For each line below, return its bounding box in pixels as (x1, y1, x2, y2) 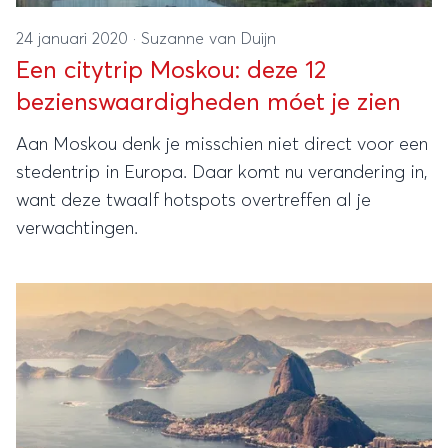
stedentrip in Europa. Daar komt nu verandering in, (16, 164, 428, 182)
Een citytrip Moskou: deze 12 (16, 59, 326, 83)
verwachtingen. (16, 220, 138, 238)
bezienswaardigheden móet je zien (16, 91, 401, 115)
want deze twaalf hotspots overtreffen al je (16, 192, 371, 210)
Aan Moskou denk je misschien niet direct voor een (16, 136, 428, 154)
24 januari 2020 (16, 31, 133, 47)
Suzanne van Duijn (141, 31, 276, 47)
